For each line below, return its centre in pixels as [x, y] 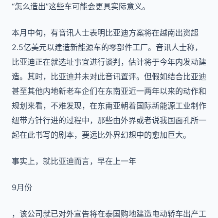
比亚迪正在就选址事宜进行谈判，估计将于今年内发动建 [109, 62]
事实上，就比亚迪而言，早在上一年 [74, 161]
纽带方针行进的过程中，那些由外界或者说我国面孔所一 [109, 120]
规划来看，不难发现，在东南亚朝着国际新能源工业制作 [109, 106]
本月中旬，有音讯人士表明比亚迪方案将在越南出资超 [105, 33]
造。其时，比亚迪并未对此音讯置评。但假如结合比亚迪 [109, 76]
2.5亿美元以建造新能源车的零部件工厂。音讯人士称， [107, 47]
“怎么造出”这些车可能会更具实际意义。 [81, 6]
